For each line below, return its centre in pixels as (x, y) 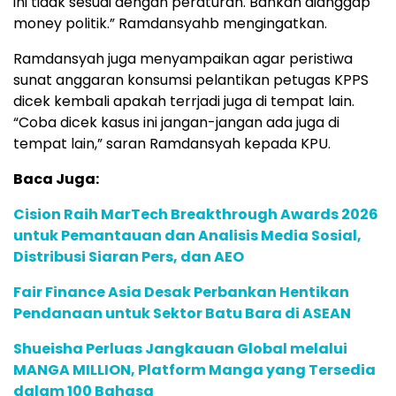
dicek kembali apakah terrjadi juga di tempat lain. (184, 102)
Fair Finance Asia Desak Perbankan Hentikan (181, 293)
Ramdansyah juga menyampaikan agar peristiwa (183, 59)
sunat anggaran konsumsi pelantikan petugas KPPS (191, 80)
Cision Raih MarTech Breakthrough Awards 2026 (196, 215)
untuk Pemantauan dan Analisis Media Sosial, (187, 236)
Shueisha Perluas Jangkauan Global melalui (180, 349)
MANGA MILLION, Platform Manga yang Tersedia (194, 370)
